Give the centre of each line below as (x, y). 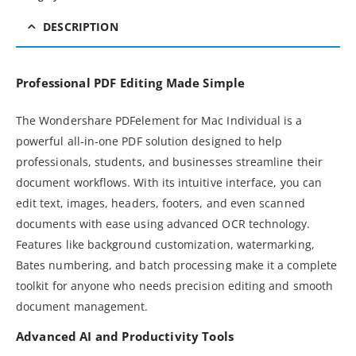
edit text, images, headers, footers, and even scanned (161, 203)
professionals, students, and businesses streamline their (169, 161)
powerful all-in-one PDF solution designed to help (149, 141)
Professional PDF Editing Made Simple (131, 82)
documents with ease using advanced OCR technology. (163, 223)
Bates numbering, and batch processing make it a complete (176, 265)
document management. (82, 306)
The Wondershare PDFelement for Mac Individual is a (159, 120)
